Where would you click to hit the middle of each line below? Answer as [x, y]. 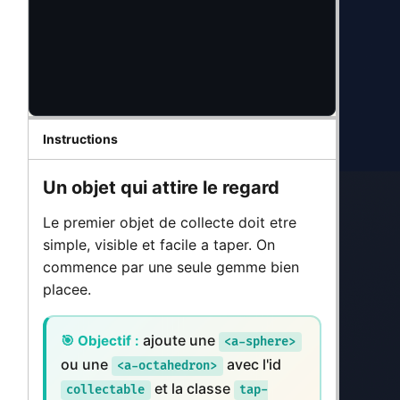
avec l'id [252, 365]
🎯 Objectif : [100, 341]
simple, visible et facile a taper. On [159, 244]
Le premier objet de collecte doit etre [170, 222]
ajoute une [179, 341]
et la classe [192, 389]
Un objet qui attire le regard [161, 187]
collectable [106, 390]
